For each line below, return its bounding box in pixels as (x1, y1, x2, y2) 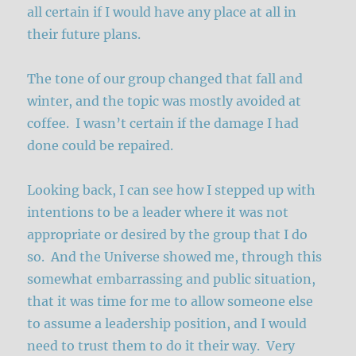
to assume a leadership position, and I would (27, 315, 308, 331)
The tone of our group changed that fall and (27, 70, 304, 87)
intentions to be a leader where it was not (27, 203, 289, 220)
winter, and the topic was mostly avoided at (27, 92, 302, 109)
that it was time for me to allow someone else (27, 292, 314, 309)
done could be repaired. (27, 137, 174, 153)
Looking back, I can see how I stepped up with (27, 181, 316, 198)
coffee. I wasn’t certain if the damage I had (27, 114, 300, 131)
